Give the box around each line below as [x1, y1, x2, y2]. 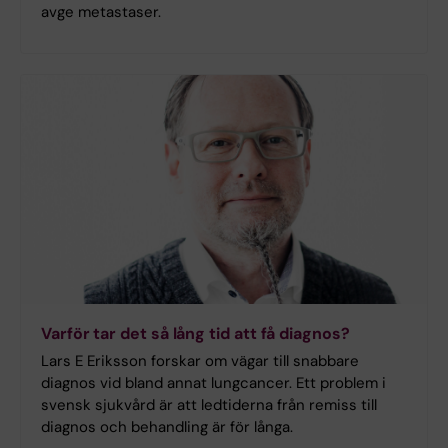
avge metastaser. [41, 2, 161, 23]
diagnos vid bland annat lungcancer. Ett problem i [41, 372, 386, 393]
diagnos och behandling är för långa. [41, 416, 293, 437]
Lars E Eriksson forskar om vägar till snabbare [41, 350, 359, 371]
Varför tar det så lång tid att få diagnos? [41, 322, 350, 344]
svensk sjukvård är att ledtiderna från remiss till [41, 394, 377, 415]
